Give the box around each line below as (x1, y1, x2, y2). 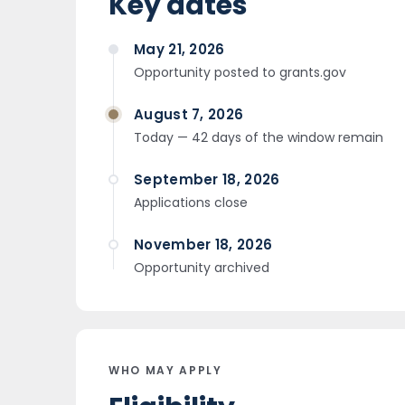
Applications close (134, 193, 248, 212)
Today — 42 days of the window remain (134, 128, 383, 146)
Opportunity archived (134, 259, 269, 277)
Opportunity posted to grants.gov (134, 63, 346, 81)
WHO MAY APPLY (108, 363, 222, 378)
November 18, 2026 (134, 235, 273, 254)
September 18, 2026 (134, 170, 280, 189)
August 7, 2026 (134, 105, 244, 124)
